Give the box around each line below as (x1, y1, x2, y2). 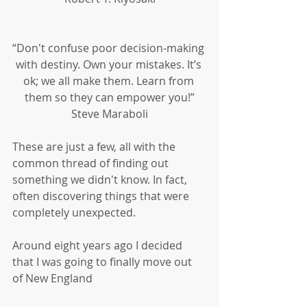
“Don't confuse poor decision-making (12, 40, 207, 56)
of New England (12, 271, 93, 286)
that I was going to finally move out (12, 254, 195, 270)
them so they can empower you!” (25, 90, 195, 106)
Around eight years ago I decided (12, 238, 185, 254)
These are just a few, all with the (12, 139, 178, 155)
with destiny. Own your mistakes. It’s (15, 57, 204, 73)
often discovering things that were (12, 188, 192, 204)
